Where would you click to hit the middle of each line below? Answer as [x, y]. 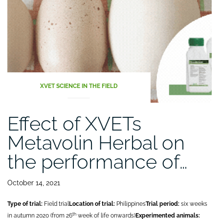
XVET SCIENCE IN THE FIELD [79, 86]
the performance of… [98, 162]
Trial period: [163, 204]
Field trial [56, 204]
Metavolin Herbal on [96, 143]
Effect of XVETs [74, 124]
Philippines [130, 204]
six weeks [193, 204]
